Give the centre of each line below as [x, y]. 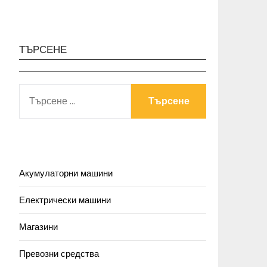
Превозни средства [59, 254]
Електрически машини [65, 200]
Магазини [38, 227]
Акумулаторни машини [66, 173]
